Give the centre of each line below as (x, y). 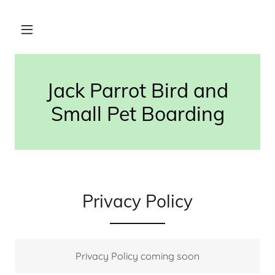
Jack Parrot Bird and (137, 90)
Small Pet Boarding (137, 114)
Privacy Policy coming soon (137, 256)
